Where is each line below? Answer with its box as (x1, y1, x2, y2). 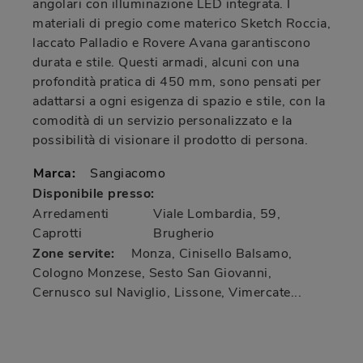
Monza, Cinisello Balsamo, (127, 245, 293, 263)
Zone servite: (32, 245, 115, 263)
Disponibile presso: (32, 185, 155, 203)
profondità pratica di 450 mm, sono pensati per (32, 73, 321, 92)
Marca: (33, 164, 75, 183)
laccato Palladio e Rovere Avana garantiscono (32, 34, 310, 53)
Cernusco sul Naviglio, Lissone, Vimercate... (32, 284, 301, 302)
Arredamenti (32, 205, 109, 224)
